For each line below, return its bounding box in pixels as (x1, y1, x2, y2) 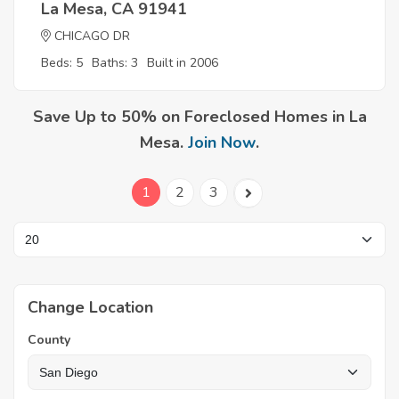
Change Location (28, 297, 153, 318)
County (28, 331, 70, 348)
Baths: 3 (92, 54, 138, 71)
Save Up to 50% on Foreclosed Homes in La (32, 106, 367, 127)
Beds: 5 (41, 54, 83, 71)
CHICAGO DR (54, 28, 130, 45)
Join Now (188, 132, 256, 153)
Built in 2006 (147, 54, 218, 71)
